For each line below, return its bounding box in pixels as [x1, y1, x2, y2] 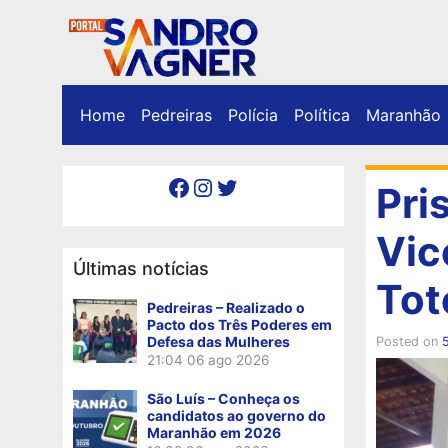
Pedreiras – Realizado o [147, 298, 305, 316]
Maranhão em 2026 [147, 423, 281, 441]
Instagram [190, 171, 212, 201]
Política [294, 104, 350, 125]
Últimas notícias [73, 257, 209, 279]
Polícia [228, 104, 278, 125]
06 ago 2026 [187, 351, 269, 368]
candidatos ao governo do [147, 406, 326, 424]
